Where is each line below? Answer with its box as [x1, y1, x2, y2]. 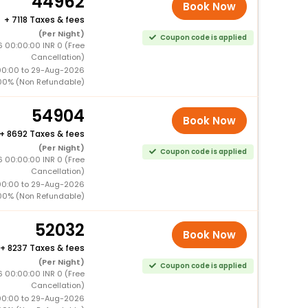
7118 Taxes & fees [11, 13, 85, 25]
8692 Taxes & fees [6, 127, 85, 140]
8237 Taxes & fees [7, 241, 85, 254]
